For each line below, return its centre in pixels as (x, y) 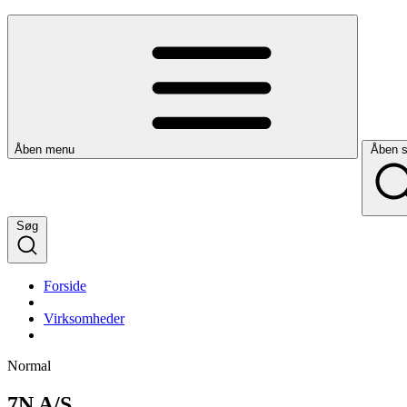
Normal (29, 365)
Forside (65, 285)
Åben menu (45, 149)
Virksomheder (84, 318)
